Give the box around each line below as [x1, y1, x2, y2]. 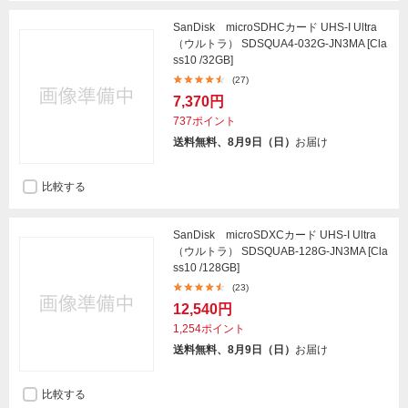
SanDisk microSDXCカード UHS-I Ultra [173, 229, 376, 241]
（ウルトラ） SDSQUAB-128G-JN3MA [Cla [173, 245, 388, 258]
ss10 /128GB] [173, 261, 240, 274]
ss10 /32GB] [173, 54, 233, 66]
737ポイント [173, 115, 236, 127]
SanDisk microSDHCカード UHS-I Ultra [173, 21, 377, 34]
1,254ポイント [173, 322, 245, 335]
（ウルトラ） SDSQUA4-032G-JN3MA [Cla [173, 37, 387, 50]
